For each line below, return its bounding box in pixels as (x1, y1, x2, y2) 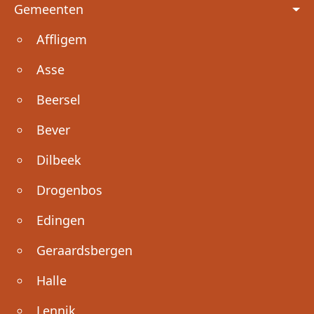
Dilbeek (36, 151, 81, 168)
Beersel (36, 90, 81, 108)
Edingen (36, 211, 85, 228)
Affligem (36, 30, 87, 48)
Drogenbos (36, 181, 102, 198)
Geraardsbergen (36, 241, 132, 259)
